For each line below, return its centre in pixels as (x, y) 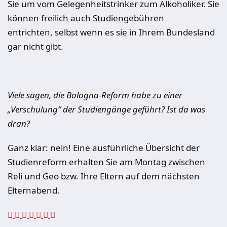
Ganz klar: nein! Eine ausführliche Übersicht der (104, 148)
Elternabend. (34, 190)
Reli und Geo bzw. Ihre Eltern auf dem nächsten (104, 176)
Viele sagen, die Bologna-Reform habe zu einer (95, 95)
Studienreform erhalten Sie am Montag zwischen (106, 162)
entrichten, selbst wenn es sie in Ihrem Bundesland (111, 32)
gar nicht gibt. (35, 46)
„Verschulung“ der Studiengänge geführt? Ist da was (106, 109)
